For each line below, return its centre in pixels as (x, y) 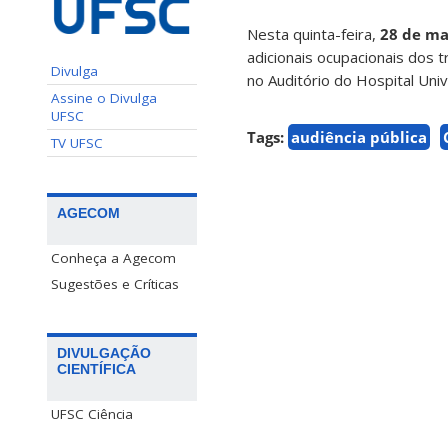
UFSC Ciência (92, 413)
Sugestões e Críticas (115, 283)
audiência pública (359, 137)
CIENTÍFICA (96, 368)
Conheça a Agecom (113, 257)
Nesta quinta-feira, (313, 34)
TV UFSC (77, 142)
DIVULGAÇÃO (104, 352)
